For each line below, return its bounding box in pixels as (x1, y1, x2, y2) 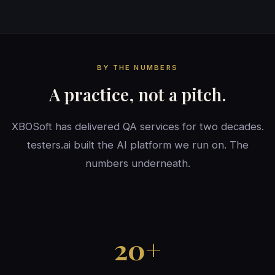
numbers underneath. (85, 157, 190, 169)
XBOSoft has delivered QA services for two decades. (11, 120, 264, 133)
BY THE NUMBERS (96, 63, 179, 72)
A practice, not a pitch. (48, 82, 227, 106)
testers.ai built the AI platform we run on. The (26, 138, 249, 151)
